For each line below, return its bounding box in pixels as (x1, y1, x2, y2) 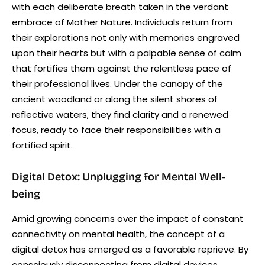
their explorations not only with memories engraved (12, 31, 240, 44)
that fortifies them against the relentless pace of (12, 62, 231, 75)
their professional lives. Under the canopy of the (12, 77, 223, 90)
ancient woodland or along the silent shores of (12, 92, 218, 105)
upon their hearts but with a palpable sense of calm (12, 46, 241, 59)
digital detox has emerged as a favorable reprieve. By (12, 243, 248, 256)
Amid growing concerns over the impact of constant (12, 212, 244, 225)
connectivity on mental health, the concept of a (12, 227, 225, 240)
